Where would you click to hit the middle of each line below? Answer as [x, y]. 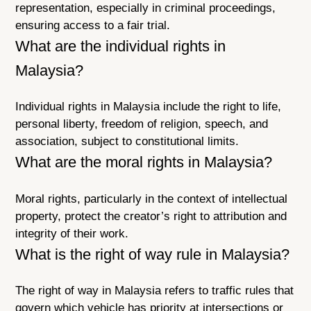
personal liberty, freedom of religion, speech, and [142, 124]
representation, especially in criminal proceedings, [146, 8]
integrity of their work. [72, 233]
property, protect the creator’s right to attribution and [151, 216]
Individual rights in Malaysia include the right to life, [149, 107]
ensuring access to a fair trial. [93, 26]
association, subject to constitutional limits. [127, 142]
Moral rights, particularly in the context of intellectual [152, 199]
